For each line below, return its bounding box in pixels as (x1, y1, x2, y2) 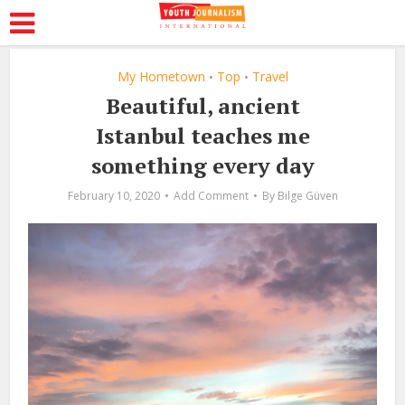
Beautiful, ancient (105, 91, 300, 120)
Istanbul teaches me (95, 121, 310, 150)
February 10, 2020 (67, 188, 160, 203)
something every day (90, 151, 315, 180)
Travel (251, 68, 288, 85)
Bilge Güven (277, 188, 338, 203)
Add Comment (173, 188, 249, 203)
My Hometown (117, 68, 205, 85)
